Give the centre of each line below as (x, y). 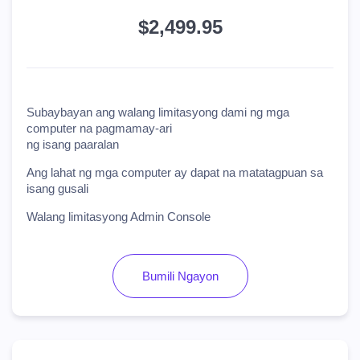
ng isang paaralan (73, 144)
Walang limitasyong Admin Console (119, 217)
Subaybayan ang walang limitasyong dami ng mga (158, 112)
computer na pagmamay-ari (99, 128)
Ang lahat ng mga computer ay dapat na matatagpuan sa (175, 172)
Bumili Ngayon (180, 276)
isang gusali (57, 188)
